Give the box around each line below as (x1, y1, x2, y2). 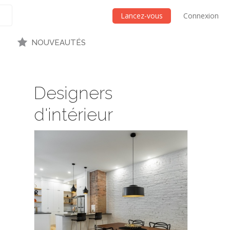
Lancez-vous (121, 11, 163, 21)
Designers (34, 83, 112, 104)
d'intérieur (34, 104, 113, 125)
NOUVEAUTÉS (31, 38, 86, 47)
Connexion (183, 11, 219, 21)
